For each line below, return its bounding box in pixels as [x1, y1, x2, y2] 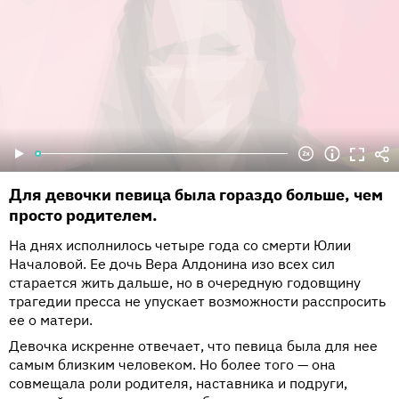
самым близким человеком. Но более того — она [9, 355, 336, 374]
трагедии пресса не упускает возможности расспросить [9, 292, 386, 311]
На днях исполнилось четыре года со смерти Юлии [9, 236, 351, 255]
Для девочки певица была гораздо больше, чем [9, 184, 383, 206]
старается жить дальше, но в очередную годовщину [9, 273, 361, 292]
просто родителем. [9, 205, 158, 226]
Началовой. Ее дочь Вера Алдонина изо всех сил [9, 255, 335, 273]
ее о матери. [9, 311, 93, 330]
